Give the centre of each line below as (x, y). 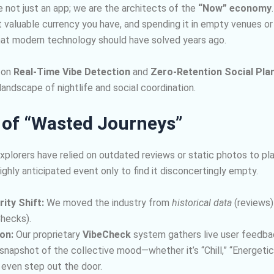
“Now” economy (235, 8)
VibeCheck (106, 234)
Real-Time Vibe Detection (72, 72)
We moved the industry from (108, 202)
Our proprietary (48, 234)
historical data (202, 202)
